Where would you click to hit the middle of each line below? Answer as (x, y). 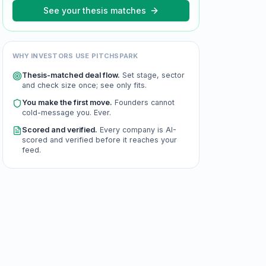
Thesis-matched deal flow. (71, 75)
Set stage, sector (152, 75)
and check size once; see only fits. (84, 85)
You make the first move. (67, 102)
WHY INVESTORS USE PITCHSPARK (75, 56)
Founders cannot (143, 102)
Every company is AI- (137, 130)
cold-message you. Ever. (66, 113)
